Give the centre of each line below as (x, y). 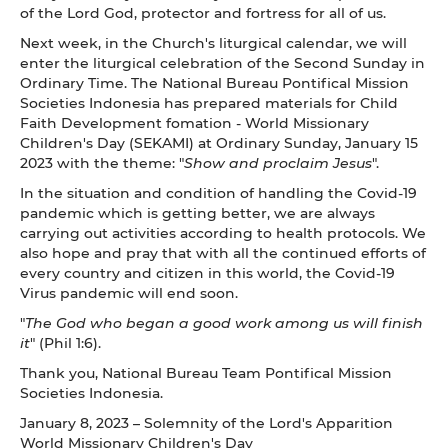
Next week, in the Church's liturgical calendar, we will (213, 42)
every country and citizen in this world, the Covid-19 (207, 272)
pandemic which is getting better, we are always (197, 212)
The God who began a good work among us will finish (224, 322)
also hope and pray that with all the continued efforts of (223, 252)
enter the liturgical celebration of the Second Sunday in (222, 62)
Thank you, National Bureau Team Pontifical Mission (206, 372)
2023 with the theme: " (102, 162)
